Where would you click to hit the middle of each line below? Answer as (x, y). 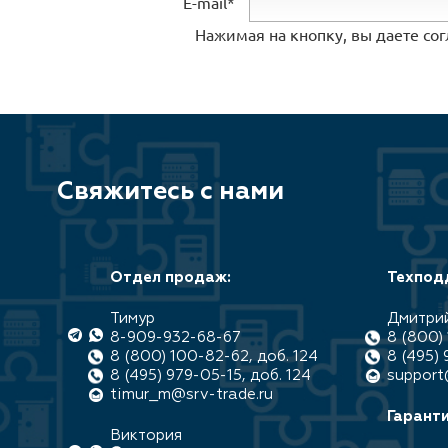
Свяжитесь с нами (170, 192)
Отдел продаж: (170, 277)
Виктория (146, 435)
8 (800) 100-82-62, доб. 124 (214, 356)
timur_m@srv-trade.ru (191, 394)
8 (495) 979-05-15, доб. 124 (210, 375)
